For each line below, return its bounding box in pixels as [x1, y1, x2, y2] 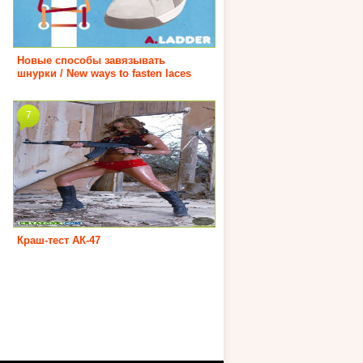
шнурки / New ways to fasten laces [17, 66, 191, 79]
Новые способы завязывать [17, 53, 165, 66]
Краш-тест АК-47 [17, 233, 100, 246]
